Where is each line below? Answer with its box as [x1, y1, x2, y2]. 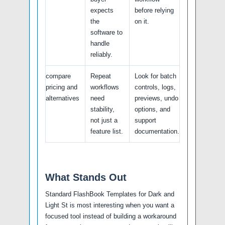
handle [90, 40, 109, 48]
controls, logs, [135, 83, 176, 91]
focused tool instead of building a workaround [45, 212, 176, 220]
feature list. [90, 128, 123, 136]
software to [90, 29, 123, 37]
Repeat [90, 72, 111, 80]
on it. [135, 18, 149, 26]
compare [46, 72, 71, 80]
